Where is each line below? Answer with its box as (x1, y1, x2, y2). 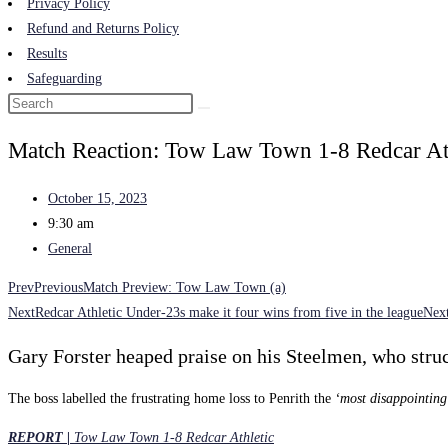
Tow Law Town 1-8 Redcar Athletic (74, 430, 274, 446)
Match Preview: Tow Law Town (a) (83, 280, 286, 296)
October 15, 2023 (48, 191, 147, 207)
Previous (34, 280, 83, 296)
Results (27, 46, 67, 61)
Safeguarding (27, 71, 102, 86)
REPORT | (8, 430, 74, 446)
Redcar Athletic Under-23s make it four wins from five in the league (35, 305, 423, 321)
